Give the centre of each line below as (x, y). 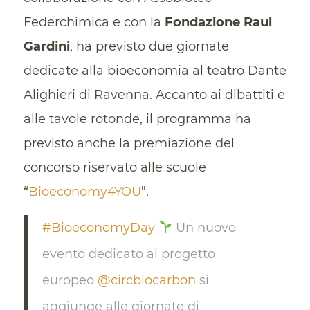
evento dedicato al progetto (128, 254)
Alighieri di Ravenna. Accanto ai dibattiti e (154, 94)
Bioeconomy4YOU (84, 191)
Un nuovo (204, 227)
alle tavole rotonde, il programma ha (137, 119)
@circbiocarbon (146, 280)
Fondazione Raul (218, 22)
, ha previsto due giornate (149, 46)
